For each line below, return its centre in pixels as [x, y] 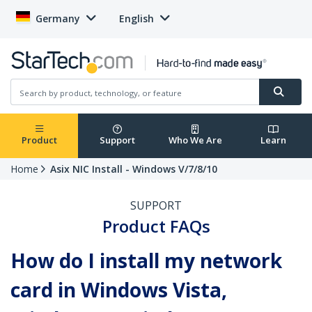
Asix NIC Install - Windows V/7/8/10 [134, 169]
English [136, 18]
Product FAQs [156, 226]
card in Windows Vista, [119, 290]
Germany [58, 18]
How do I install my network [146, 261]
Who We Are [195, 140]
